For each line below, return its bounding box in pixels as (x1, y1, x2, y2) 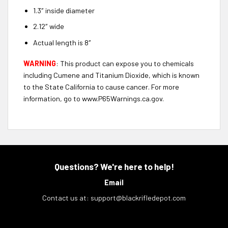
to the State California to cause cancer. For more (23, 82, 179, 92)
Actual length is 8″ (33, 38, 91, 47)
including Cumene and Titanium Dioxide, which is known (23, 71, 199, 80)
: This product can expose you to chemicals (56, 59, 194, 68)
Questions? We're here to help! (54, 161, 174, 172)
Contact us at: (42, 193, 91, 203)
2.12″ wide (33, 22, 64, 31)
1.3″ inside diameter (33, 6, 95, 15)
